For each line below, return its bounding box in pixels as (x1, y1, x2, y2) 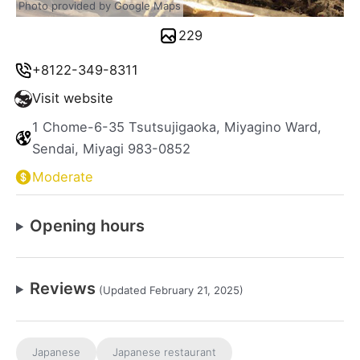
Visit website (32, 90, 113, 107)
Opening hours (30, 215, 145, 235)
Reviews (30, 278, 96, 298)
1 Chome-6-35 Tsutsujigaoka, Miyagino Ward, (32, 118, 321, 135)
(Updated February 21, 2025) (96, 283, 244, 297)
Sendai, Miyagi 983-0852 (32, 140, 190, 157)
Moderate (32, 168, 93, 185)
